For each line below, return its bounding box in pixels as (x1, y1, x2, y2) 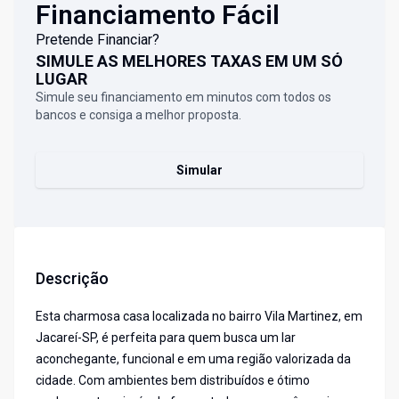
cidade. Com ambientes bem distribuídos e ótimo (36, 373, 310, 388)
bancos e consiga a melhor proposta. (36, 108, 241, 123)
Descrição (36, 269, 109, 289)
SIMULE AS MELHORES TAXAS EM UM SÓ (36, 52, 343, 71)
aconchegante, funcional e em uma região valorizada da (36, 352, 351, 367)
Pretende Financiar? (36, 31, 159, 49)
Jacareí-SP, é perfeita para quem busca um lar (36, 330, 296, 346)
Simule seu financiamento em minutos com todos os (36, 90, 331, 105)
